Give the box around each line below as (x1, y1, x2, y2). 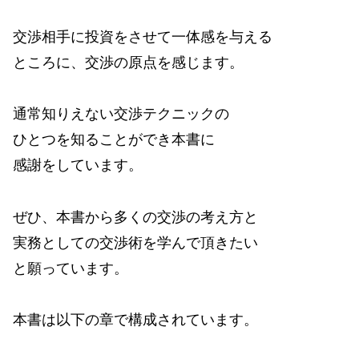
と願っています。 (13, 260, 128, 276)
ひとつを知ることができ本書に (13, 131, 215, 148)
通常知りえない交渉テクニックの (13, 106, 229, 123)
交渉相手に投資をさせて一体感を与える (13, 28, 272, 45)
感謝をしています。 (13, 157, 143, 174)
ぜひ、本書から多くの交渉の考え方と (13, 208, 258, 225)
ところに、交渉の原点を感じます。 (13, 54, 244, 71)
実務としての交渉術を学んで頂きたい (13, 234, 258, 251)
